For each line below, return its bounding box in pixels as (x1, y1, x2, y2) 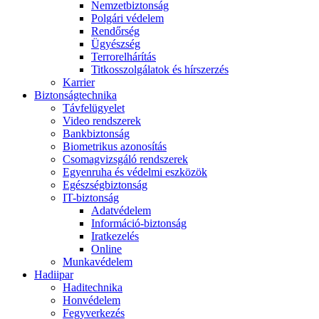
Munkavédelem (63, 255, 132, 268)
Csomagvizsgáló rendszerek (63, 152, 188, 165)
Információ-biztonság (91, 216, 187, 229)
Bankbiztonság (63, 127, 130, 140)
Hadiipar (34, 268, 73, 281)
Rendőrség (91, 24, 140, 37)
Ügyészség (91, 37, 140, 50)
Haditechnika (63, 281, 122, 293)
